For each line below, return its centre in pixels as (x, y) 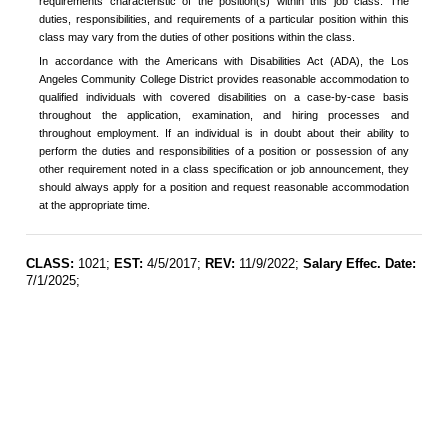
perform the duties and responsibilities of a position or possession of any (224, 151)
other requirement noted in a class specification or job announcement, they (224, 169)
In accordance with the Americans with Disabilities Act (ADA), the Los (224, 61)
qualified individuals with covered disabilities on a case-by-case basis (224, 97)
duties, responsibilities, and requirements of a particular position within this (224, 18)
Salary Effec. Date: (359, 264)
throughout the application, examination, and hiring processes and (224, 115)
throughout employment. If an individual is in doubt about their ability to (224, 133)
